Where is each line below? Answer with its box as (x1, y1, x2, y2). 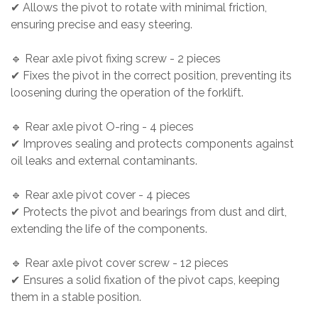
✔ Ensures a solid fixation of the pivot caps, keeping (11, 273, 280, 287)
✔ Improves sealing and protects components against (11, 137, 294, 151)
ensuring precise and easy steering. (11, 18, 201, 32)
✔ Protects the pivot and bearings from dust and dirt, (11, 205, 287, 219)
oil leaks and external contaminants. (11, 154, 206, 168)
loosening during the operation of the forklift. (11, 86, 252, 100)
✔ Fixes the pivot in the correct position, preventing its (11, 69, 292, 83)
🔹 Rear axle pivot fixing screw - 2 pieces (11, 52, 229, 66)
